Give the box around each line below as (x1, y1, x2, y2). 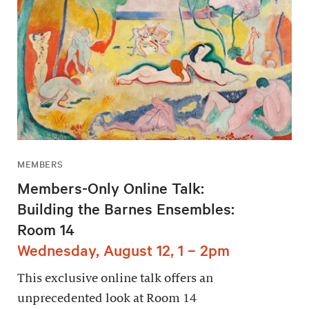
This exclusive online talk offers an (17, 272, 213, 286)
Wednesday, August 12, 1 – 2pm (17, 240, 230, 260)
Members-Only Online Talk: (17, 178, 204, 198)
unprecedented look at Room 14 (17, 292, 197, 306)
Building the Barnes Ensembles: (17, 199, 235, 219)
